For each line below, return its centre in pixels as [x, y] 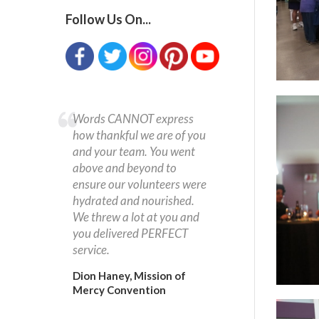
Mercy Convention [119, 290]
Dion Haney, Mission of [129, 276]
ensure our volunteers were [140, 184]
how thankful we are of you [139, 135]
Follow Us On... [108, 19]
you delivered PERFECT [130, 233]
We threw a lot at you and [136, 217]
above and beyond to [125, 168]
